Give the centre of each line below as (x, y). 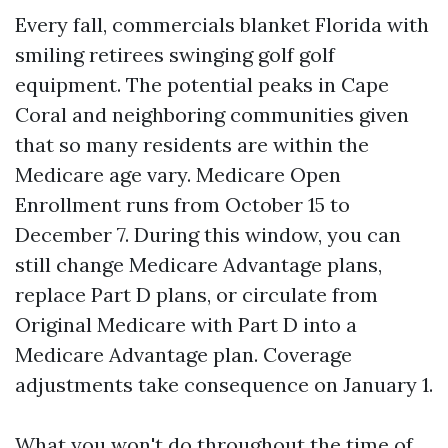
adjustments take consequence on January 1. (224, 384)
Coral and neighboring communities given (212, 114)
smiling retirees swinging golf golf (175, 54)
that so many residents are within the (192, 144)
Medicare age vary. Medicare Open (178, 174)
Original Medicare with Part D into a (186, 324)
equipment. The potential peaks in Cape (202, 84)
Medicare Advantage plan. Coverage (183, 354)
